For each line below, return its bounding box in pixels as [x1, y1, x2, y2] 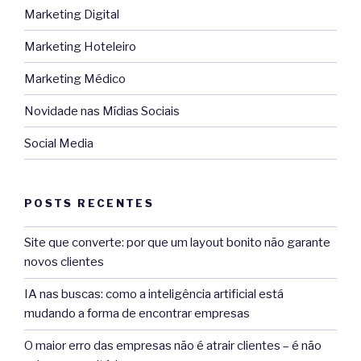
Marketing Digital [24, 6, 119, 22]
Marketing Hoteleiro [24, 39, 136, 54]
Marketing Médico [24, 71, 126, 86]
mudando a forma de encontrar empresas [24, 306, 250, 322]
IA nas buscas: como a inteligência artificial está [24, 287, 284, 302]
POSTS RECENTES [24, 197, 155, 210]
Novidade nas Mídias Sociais [24, 103, 180, 118]
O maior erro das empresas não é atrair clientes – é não [24, 338, 322, 354]
